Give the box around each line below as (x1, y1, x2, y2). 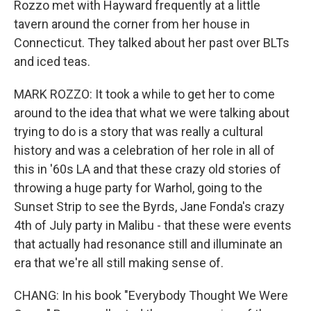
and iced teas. (14, 54, 90, 69)
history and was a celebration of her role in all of (14, 143, 275, 158)
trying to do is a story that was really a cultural (14, 124, 263, 139)
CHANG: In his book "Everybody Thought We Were (14, 288, 288, 303)
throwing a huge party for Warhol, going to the (14, 180, 262, 195)
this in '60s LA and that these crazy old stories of (14, 162, 281, 176)
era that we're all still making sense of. (14, 255, 224, 270)
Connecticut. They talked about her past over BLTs (14, 35, 289, 50)
